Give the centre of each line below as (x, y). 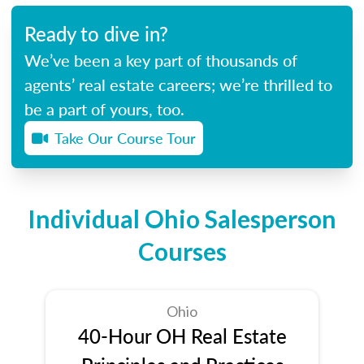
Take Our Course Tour (125, 137)
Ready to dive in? (96, 33)
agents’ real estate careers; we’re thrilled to (178, 84)
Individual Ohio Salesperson (182, 218)
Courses (182, 251)
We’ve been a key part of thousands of (161, 60)
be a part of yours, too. (104, 108)
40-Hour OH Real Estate (182, 335)
